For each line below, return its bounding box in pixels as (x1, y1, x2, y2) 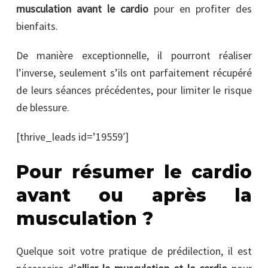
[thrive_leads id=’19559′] (16, 129, 129, 144)
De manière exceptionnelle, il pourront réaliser (16, 48, 252, 62)
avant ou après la (16, 184, 252, 206)
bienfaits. (16, 19, 58, 33)
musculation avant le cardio (16, 1, 148, 16)
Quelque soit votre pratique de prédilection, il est (16, 243, 252, 258)
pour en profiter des (148, 1, 252, 16)
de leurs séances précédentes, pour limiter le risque (16, 83, 252, 97)
